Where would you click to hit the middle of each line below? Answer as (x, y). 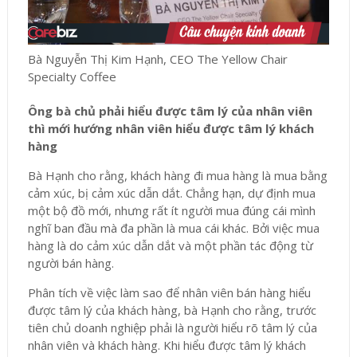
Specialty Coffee (72, 77)
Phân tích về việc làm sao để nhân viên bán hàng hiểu (169, 293)
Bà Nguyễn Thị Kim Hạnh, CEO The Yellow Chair (157, 59)
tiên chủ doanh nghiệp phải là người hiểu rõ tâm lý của (172, 328)
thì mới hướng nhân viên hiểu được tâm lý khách (171, 129)
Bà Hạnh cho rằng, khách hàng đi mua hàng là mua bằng (177, 176)
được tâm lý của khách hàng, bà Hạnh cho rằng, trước (172, 310)
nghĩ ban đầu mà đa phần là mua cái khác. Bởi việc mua (173, 228)
